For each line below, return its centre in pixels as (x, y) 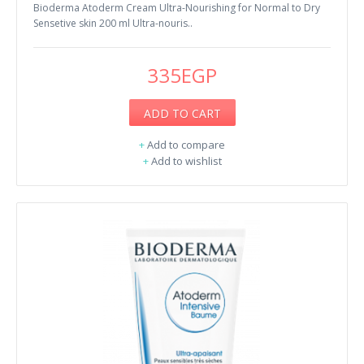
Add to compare (186, 144)
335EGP (182, 75)
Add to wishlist (186, 160)
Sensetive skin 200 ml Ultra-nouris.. (113, 23)
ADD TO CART (182, 113)
